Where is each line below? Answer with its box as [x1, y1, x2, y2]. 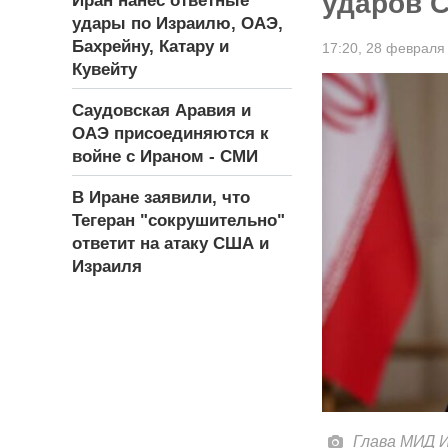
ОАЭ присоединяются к [72, 124, 269, 144]
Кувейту [72, 60, 137, 80]
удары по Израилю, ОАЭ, [72, 14, 283, 34]
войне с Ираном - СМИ [72, 147, 258, 167]
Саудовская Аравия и [72, 101, 251, 121]
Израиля [72, 257, 142, 277]
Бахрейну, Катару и [72, 37, 229, 57]
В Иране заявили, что [72, 188, 250, 208]
